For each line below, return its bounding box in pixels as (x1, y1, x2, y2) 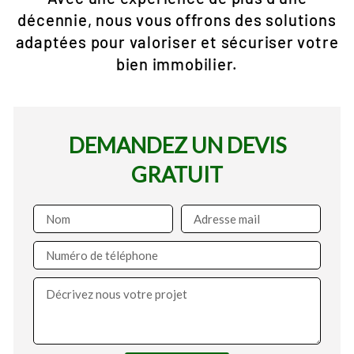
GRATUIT (131, 161, 223, 187)
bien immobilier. (115, 55, 239, 73)
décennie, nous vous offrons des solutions (17, 10, 337, 29)
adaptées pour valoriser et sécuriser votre (15, 32, 339, 51)
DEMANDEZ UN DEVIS (68, 132, 286, 158)
